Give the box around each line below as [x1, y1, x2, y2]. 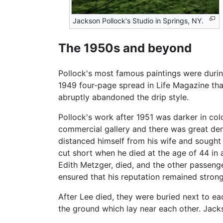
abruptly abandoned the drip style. [58, 92, 189, 102]
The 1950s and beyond [58, 40, 192, 55]
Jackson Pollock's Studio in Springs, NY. [73, 16, 204, 25]
